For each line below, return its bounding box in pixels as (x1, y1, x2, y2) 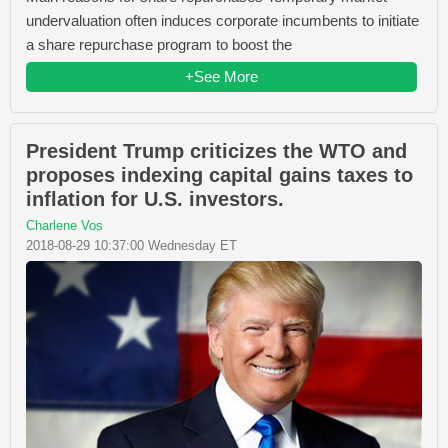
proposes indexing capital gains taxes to (26, 163, 413, 186)
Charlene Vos (26, 217, 103, 233)
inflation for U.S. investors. (26, 187, 284, 210)
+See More (185, 67, 258, 85)
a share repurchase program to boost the (26, 35, 292, 53)
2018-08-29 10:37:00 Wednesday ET (26, 237, 237, 253)
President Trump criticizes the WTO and (26, 139, 407, 162)
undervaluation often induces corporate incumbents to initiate (26, 11, 419, 29)
